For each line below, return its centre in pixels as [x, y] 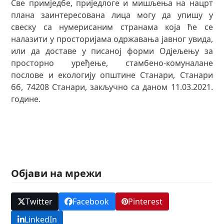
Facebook [91, 202]
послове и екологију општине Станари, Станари [112, 75]
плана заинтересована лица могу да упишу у [112, 15]
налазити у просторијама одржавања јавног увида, [112, 39]
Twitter [39, 202]
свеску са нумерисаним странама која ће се [112, 27]
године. [26, 99]
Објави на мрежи [56, 173]
